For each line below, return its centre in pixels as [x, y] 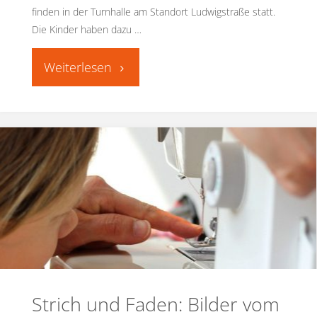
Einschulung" [140, 124]
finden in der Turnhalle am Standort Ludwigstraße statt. [153, 11]
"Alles [124, 63]
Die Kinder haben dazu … [86, 29]
